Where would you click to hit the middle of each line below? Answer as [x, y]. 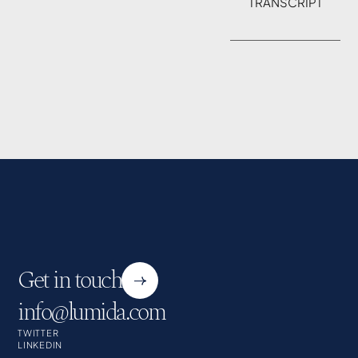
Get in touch [70, 280]
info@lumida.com [91, 313]
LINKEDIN [40, 345]
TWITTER [38, 333]
